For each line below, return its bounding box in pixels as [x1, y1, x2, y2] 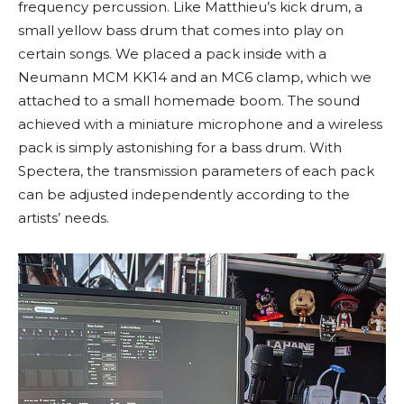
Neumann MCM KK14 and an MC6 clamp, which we [18, 69, 372, 86]
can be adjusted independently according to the [18, 186, 350, 203]
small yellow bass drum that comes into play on [18, 22, 344, 39]
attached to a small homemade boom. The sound [18, 92, 360, 109]
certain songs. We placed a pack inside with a [18, 45, 326, 62]
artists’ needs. [18, 209, 109, 226]
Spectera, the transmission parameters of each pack [18, 162, 374, 179]
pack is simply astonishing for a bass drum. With [18, 139, 342, 156]
